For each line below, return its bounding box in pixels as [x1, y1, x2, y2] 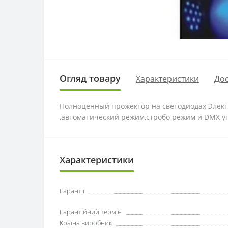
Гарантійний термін [60, 207, 122, 216]
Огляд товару [60, 72, 121, 84]
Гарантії [60, 186, 84, 195]
